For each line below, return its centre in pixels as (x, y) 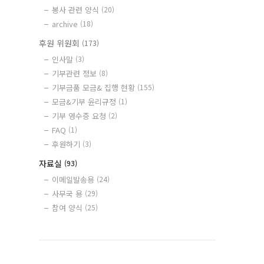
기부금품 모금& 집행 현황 (95, 88)
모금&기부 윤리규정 (85, 102)
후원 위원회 (60, 43)
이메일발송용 (74, 179)
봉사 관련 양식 (77, 10)
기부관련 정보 (75, 73)
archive (66, 24)
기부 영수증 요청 (80, 116)
